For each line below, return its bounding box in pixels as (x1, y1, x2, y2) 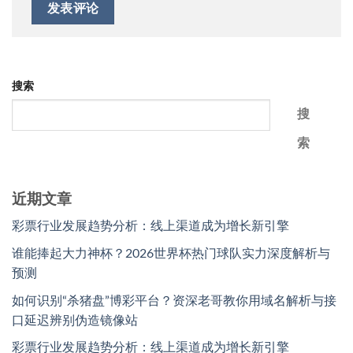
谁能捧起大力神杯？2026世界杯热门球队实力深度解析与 (12, 247, 330, 261)
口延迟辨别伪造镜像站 (12, 314, 138, 327)
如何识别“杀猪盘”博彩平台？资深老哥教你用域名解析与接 (12, 294, 336, 307)
